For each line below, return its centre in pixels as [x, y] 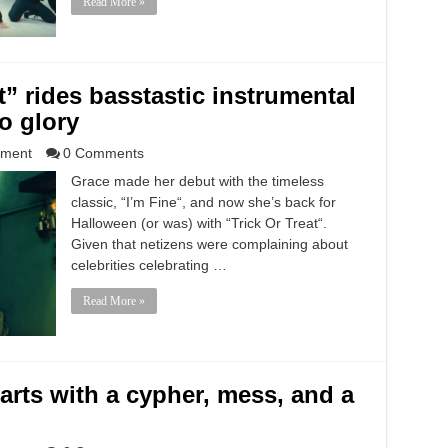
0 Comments [103, 153]
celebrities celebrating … [148, 265]
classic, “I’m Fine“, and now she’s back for [203, 202]
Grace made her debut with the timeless [197, 181]
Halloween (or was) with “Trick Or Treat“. [198, 223]
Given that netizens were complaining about [209, 244]
